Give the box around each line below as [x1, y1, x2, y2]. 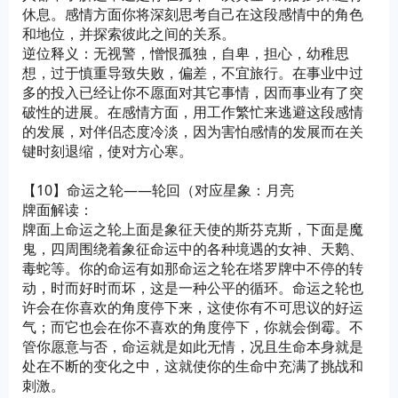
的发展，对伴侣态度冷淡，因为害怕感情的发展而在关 [22, 122, 363, 141]
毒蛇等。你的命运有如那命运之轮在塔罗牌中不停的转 [22, 259, 363, 278]
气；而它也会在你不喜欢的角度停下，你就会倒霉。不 [22, 317, 363, 337]
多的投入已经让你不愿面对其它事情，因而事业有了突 [22, 83, 363, 102]
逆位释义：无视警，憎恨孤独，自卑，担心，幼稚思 [22, 44, 349, 63]
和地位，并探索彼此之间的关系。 [22, 24, 235, 44]
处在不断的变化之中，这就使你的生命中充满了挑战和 [22, 356, 363, 376]
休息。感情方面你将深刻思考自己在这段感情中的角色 [22, 4, 363, 24]
